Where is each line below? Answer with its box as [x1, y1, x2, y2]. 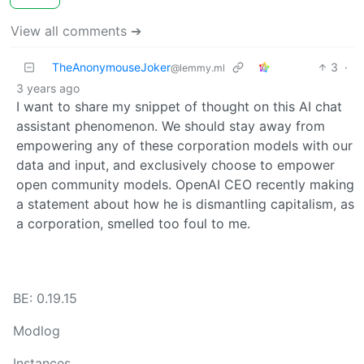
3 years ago [16, 80, 80, 95]
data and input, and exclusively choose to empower [16, 156, 335, 173]
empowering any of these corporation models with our [16, 136, 353, 154]
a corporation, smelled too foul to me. [16, 214, 250, 232]
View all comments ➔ [11, 22, 141, 39]
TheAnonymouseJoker [52, 59, 171, 74]
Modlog [13, 323, 60, 339]
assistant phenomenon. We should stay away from [16, 117, 325, 134]
